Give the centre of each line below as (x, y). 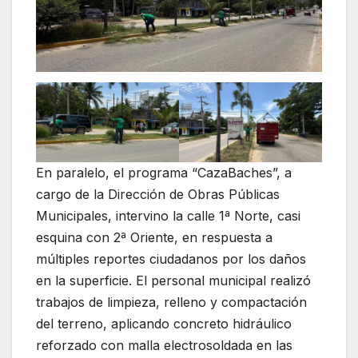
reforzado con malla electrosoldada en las (164, 346)
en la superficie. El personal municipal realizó (173, 281)
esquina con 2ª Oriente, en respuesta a (154, 238)
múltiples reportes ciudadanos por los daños (171, 259)
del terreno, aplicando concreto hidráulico (164, 324)
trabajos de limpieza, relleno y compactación (171, 302)
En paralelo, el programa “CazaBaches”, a (164, 173)
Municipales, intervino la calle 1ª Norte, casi (168, 216)
